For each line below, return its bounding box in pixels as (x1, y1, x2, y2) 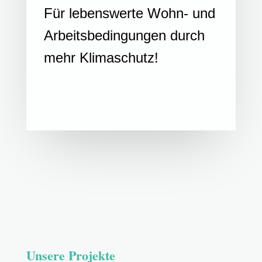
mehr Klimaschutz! (43, 50, 158, 66)
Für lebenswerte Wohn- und (43, 5, 215, 22)
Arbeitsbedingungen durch (43, 27, 205, 44)
